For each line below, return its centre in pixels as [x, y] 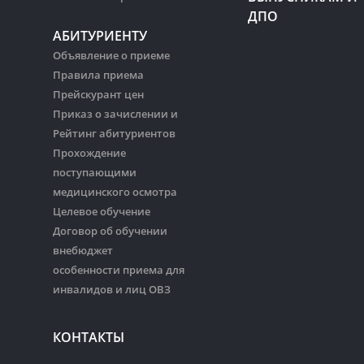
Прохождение [89, 153]
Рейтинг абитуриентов [114, 134]
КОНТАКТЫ [89, 338]
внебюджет [83, 251]
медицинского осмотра [115, 192]
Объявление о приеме [111, 56]
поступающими [95, 173]
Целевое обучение [102, 212]
